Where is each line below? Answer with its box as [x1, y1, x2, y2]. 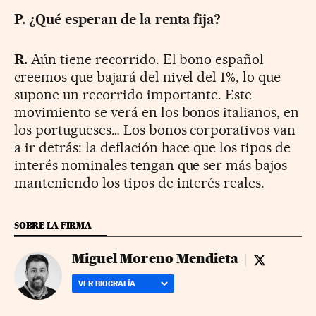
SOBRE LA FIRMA [14, 220, 92, 231]
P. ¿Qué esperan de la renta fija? [14, 11, 221, 28]
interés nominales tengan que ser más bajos [14, 157, 288, 174]
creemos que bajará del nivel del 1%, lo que [14, 68, 281, 86]
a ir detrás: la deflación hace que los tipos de [14, 139, 291, 157]
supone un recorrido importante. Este [14, 86, 253, 104]
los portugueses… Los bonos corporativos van [14, 121, 296, 139]
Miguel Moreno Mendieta [72, 250, 238, 267]
